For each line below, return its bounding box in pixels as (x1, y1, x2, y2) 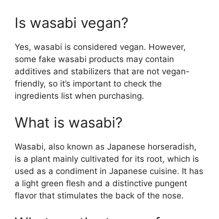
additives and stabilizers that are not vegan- (15, 66, 190, 76)
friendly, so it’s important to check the (15, 78, 162, 88)
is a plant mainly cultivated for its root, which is (15, 154, 199, 164)
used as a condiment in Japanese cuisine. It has (15, 166, 203, 176)
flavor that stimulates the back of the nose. (15, 191, 184, 201)
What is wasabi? (15, 114, 123, 131)
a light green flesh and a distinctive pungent (15, 178, 187, 189)
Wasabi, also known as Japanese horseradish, (15, 142, 197, 152)
